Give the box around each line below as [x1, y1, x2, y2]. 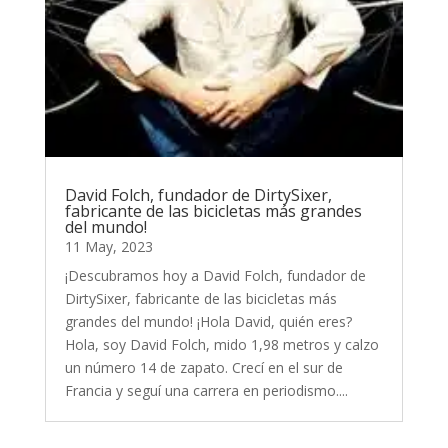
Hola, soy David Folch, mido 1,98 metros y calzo [64, 335, 379, 355]
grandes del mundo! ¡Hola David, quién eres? [64, 312, 352, 332]
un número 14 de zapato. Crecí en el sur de [64, 358, 343, 378]
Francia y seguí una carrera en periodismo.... [64, 381, 348, 401]
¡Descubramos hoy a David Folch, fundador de [64, 266, 366, 286]
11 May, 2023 [64, 237, 153, 257]
